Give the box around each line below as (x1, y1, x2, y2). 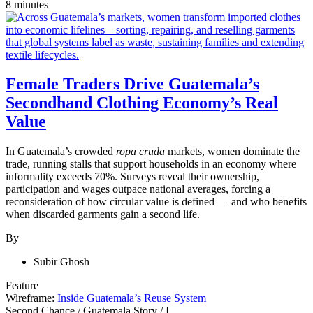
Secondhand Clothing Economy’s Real (6, 94, 278, 112)
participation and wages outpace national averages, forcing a (6, 183, 270, 196)
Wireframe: (6, 292, 54, 305)
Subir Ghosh (34, 256, 89, 268)
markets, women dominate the (165, 145, 300, 158)
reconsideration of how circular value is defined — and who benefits (6, 196, 307, 208)
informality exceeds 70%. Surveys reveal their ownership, (6, 170, 259, 183)
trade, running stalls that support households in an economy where (6, 158, 296, 170)
